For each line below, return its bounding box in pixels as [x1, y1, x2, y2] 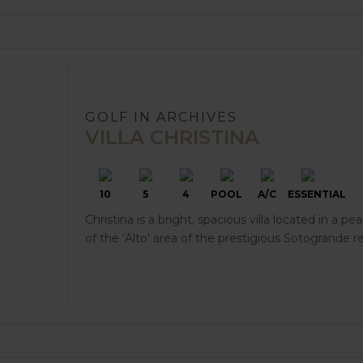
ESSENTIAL [287, 187, 346, 200]
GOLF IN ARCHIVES [84, 109, 237, 125]
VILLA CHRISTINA [84, 125, 259, 149]
